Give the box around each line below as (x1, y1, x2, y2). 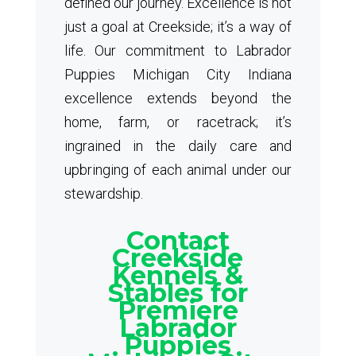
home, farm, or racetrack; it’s (64, 114, 292, 130)
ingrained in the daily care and (64, 137, 292, 154)
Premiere (117, 295, 238, 326)
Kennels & (112, 260, 244, 291)
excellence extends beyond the (64, 90, 292, 106)
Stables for (107, 277, 248, 308)
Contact (126, 225, 230, 256)
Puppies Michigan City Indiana (64, 66, 292, 83)
